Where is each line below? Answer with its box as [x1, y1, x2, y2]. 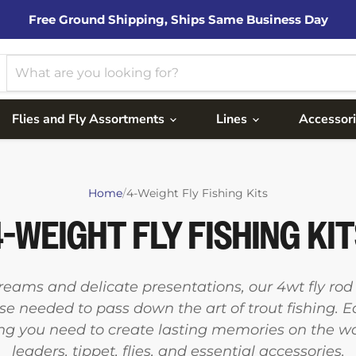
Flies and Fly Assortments [12, 110, 168, 128]
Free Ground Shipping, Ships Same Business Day [28, 12, 328, 27]
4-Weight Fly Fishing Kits [126, 186, 268, 200]
